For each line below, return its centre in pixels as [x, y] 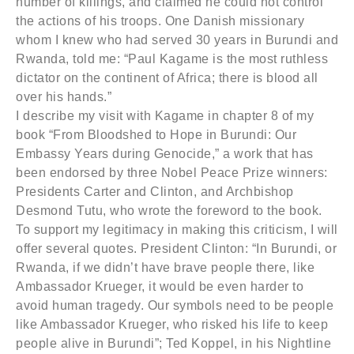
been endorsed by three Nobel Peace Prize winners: [172, 173]
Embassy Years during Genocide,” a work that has [165, 154]
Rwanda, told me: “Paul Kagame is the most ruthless [172, 59]
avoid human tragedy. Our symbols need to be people [175, 305]
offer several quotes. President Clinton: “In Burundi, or [176, 249]
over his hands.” [64, 97]
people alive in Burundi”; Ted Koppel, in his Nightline [173, 343]
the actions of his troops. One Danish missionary [160, 21]
